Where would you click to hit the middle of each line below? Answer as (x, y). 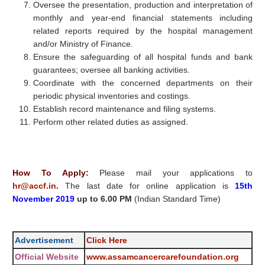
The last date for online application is (147, 186)
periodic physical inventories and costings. (112, 96)
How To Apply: (51, 173)
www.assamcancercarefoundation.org (163, 257)
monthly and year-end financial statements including (143, 18)
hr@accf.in (35, 186)
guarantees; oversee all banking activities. (112, 70)
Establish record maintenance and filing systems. (125, 109)
